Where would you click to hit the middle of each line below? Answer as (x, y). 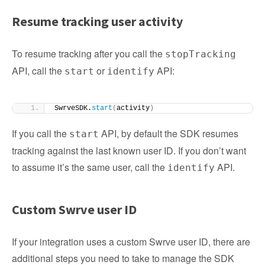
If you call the (41, 133)
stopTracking (201, 54)
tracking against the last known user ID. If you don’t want (129, 151)
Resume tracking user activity (97, 21)
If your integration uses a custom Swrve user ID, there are (131, 242)
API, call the (38, 71)
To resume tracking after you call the (88, 54)
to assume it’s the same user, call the (90, 167)
